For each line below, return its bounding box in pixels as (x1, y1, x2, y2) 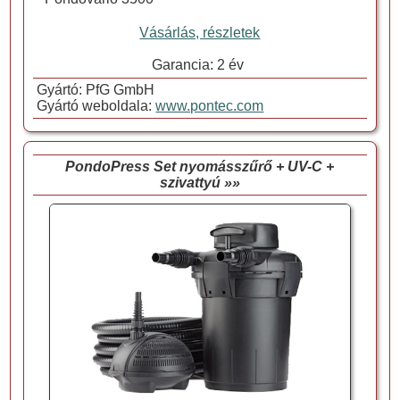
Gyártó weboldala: (33, 98, 156, 114)
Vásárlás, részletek (139, 25, 261, 41)
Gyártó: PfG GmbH (33, 82, 155, 98)
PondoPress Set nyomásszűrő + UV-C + (65, 159, 335, 175)
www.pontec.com (155, 98, 264, 114)
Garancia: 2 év (152, 57, 248, 73)
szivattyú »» (159, 175, 240, 191)
